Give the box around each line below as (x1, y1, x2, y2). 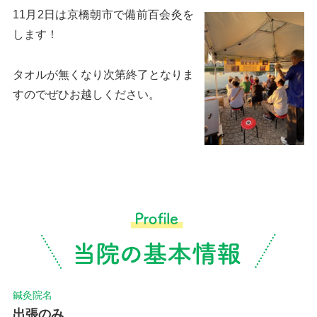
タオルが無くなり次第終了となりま (13, 68, 194, 81)
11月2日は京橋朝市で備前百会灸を (13, 8, 194, 21)
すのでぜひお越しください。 (13, 88, 160, 100)
